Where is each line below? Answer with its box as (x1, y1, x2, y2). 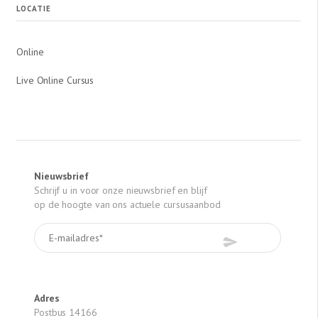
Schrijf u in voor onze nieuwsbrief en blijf (34, 184, 207, 197)
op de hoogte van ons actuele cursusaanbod (34, 198, 221, 211)
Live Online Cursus (16, 74, 94, 87)
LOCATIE (16, 4, 51, 13)
